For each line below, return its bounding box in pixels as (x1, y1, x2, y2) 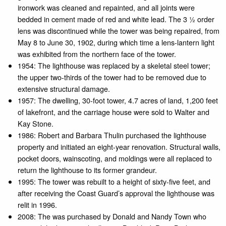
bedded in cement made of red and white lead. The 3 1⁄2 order (18, 13, 215, 24)
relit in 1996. (18, 199, 58, 210)
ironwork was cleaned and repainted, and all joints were (18, 2, 195, 13)
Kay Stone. (18, 118, 54, 129)
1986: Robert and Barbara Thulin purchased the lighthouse (18, 129, 207, 140)
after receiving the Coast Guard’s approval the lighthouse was (18, 187, 215, 198)
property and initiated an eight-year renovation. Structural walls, (18, 141, 221, 152)
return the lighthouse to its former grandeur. (18, 164, 157, 175)
